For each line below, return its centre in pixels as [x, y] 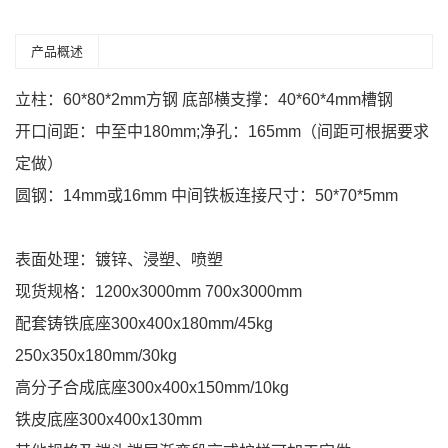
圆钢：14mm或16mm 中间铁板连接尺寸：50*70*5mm [206, 196]
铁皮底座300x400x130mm [108, 420]
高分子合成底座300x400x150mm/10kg [152, 388]
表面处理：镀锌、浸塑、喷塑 [119, 260]
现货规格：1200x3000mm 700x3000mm [158, 292]
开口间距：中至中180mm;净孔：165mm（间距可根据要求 [222, 132]
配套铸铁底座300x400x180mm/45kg [144, 324]
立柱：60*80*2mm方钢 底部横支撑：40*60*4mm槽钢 [204, 100]
